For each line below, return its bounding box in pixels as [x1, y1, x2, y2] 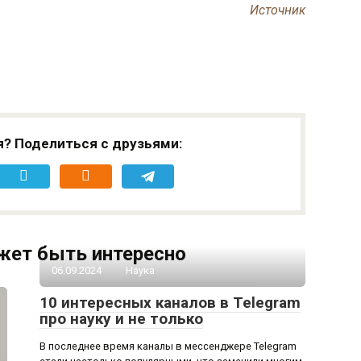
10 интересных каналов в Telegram [39, 293, 301, 312]
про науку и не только [39, 309, 203, 328]
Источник [250, 2, 305, 18]
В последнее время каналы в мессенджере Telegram [39, 340, 297, 352]
